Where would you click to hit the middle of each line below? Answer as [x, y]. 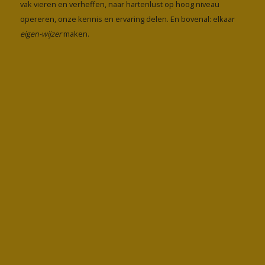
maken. [75, 33]
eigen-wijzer [41, 33]
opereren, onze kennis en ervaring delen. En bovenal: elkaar [127, 19]
